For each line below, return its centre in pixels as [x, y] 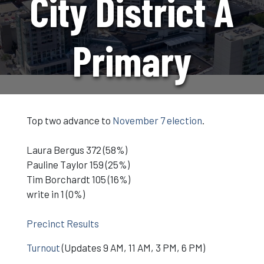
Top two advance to [69, 120]
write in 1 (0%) [55, 194]
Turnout [43, 247]
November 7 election [157, 120]
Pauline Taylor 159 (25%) [78, 164]
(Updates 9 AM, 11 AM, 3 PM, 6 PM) [132, 247]
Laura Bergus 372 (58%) [77, 150]
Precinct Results [62, 223]
